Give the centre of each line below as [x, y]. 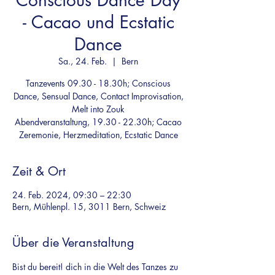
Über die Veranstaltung [73, 242]
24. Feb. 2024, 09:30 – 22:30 [72, 195]
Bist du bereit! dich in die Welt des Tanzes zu [96, 267]
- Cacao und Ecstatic [98, 22]
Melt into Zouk [98, 109]
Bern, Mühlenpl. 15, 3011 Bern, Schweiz [89, 207]
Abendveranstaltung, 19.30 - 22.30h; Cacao [98, 122]
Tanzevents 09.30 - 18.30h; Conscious [98, 83]
